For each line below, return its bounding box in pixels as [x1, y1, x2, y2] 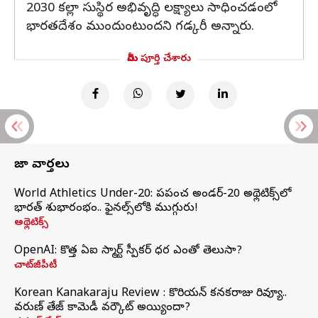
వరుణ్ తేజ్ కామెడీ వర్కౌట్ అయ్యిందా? [14, 300, 190, 316]
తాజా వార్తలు [14, 156, 70, 174]
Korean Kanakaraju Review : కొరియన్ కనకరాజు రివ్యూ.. [14, 286, 287, 302]
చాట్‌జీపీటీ [14, 259, 57, 273]
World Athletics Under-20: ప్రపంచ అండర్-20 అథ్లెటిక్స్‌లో [14, 187, 291, 202]
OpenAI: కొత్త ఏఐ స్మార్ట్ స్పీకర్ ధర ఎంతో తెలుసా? [14, 243, 242, 259]
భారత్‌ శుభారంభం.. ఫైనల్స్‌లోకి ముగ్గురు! [14, 201, 198, 216]
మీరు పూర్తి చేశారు [127, 53, 191, 66]
